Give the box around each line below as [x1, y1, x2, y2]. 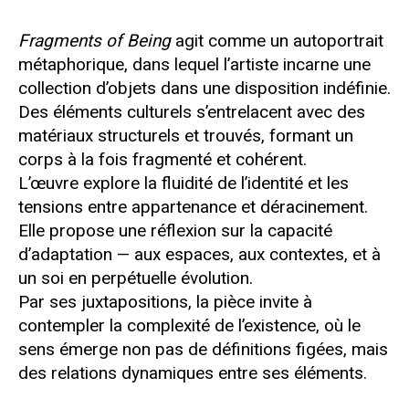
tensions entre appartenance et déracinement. [18, 195, 368, 217]
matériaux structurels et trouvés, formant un [18, 124, 353, 146]
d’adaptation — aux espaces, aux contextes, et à [18, 243, 381, 265]
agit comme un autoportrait [171, 29, 383, 51]
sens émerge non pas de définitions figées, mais [18, 338, 388, 360]
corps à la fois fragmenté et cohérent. [18, 148, 307, 170]
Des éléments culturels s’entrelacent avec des [18, 100, 365, 122]
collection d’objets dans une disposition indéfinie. [18, 77, 391, 99]
